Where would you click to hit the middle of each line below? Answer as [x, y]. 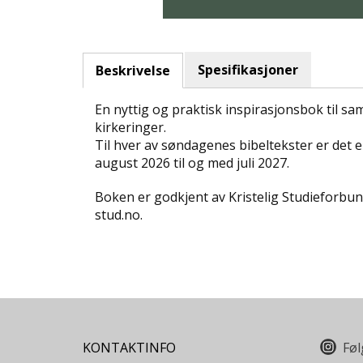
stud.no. [119, 215]
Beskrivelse [133, 71]
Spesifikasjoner [248, 70]
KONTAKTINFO [129, 348]
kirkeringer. [130, 128]
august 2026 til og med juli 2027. [192, 163]
